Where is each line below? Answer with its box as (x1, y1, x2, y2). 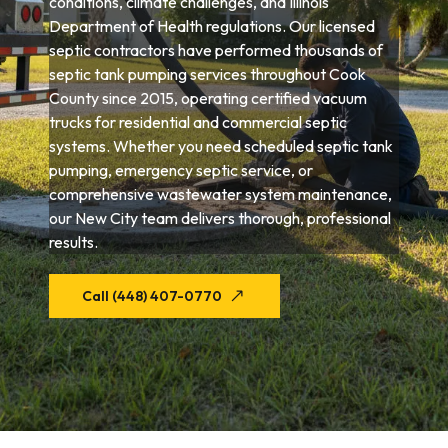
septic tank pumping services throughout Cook (49, 64, 367, 84)
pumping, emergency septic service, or (49, 160, 314, 180)
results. (49, 232, 99, 252)
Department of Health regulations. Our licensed (49, 16, 376, 36)
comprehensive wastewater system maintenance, (49, 184, 393, 204)
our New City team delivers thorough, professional (49, 208, 392, 228)
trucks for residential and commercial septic (49, 112, 348, 132)
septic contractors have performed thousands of (49, 40, 384, 60)
